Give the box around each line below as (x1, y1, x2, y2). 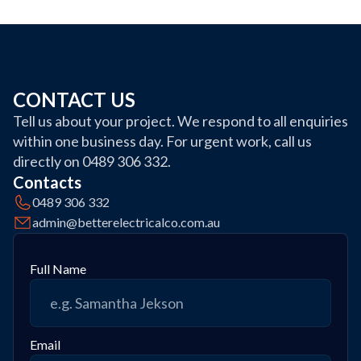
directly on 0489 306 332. (13, 152, 171, 170)
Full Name (30, 261, 86, 276)
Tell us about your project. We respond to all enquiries (13, 112, 348, 130)
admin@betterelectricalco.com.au (32, 214, 220, 230)
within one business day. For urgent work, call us (13, 132, 312, 150)
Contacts (13, 172, 81, 192)
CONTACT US (13, 88, 135, 111)
